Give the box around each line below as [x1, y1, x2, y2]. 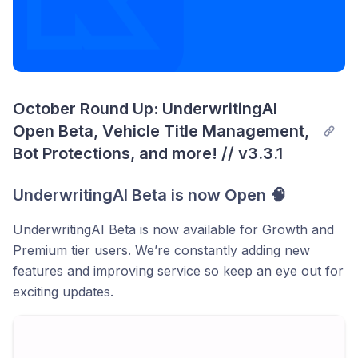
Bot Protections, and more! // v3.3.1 [13, 144, 283, 164]
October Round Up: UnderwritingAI [13, 99, 277, 119]
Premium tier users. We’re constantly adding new [13, 242, 310, 259]
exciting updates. [13, 284, 113, 300]
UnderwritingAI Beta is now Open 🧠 [13, 185, 286, 205]
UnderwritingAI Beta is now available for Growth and [13, 221, 334, 238]
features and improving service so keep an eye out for [13, 263, 344, 280]
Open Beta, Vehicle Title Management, [13, 121, 309, 141]
